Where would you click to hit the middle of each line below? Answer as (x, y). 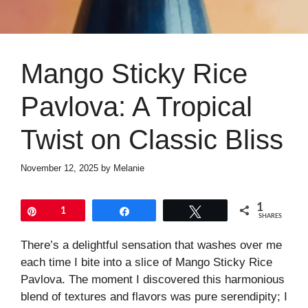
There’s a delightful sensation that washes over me (151, 245)
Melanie (129, 168)
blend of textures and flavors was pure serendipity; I (154, 297)
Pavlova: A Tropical (136, 106)
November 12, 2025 (59, 168)
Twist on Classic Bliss (152, 139)
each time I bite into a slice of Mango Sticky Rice (146, 263)
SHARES (271, 217)
